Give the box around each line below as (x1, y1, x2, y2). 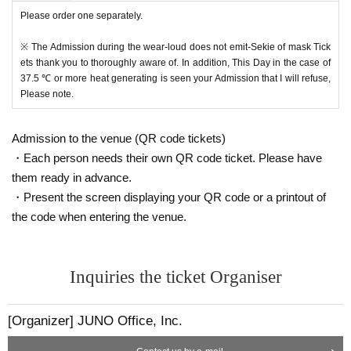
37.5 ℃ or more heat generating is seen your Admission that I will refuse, (20, 72, 331, 84)
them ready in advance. (12, 170, 132, 184)
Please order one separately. (20, 9, 143, 21)
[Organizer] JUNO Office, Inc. (8, 313, 183, 328)
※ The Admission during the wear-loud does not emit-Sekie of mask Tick (20, 41, 331, 52)
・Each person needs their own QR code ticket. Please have (12, 150, 322, 165)
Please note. (20, 88, 74, 100)
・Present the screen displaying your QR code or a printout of (12, 190, 326, 204)
